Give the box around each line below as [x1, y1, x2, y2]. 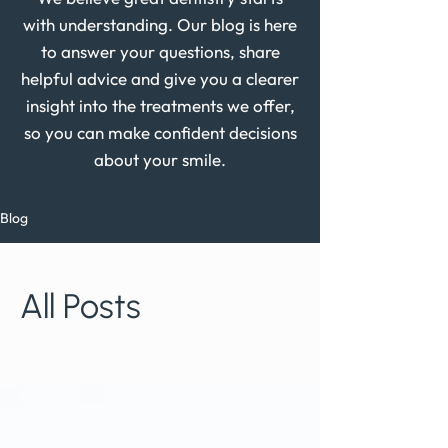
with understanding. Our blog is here [23, 14, 297, 35]
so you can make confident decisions [23, 122, 297, 143]
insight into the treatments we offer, [25, 95, 295, 116]
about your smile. [94, 149, 226, 170]
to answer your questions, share [40, 41, 280, 62]
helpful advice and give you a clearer [21, 68, 299, 89]
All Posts [20, 286, 141, 328]
